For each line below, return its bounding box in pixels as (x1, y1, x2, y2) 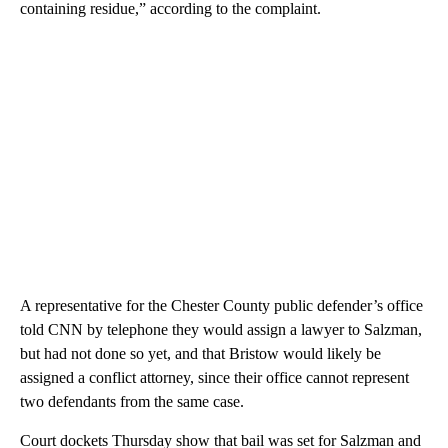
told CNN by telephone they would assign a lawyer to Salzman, (20, 321, 422, 339)
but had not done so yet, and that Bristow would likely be (20, 345, 381, 363)
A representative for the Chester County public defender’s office (20, 297, 423, 315)
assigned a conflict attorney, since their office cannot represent (20, 369, 409, 387)
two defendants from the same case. (20, 393, 244, 411)
